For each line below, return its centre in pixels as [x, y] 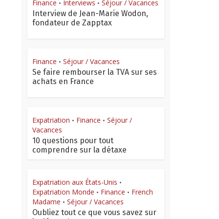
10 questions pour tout [73, 141]
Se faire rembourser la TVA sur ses [95, 72]
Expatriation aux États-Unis [75, 182]
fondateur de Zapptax [72, 23]
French [142, 192]
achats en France [63, 82]
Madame [46, 202]
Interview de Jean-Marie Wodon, [90, 14]
